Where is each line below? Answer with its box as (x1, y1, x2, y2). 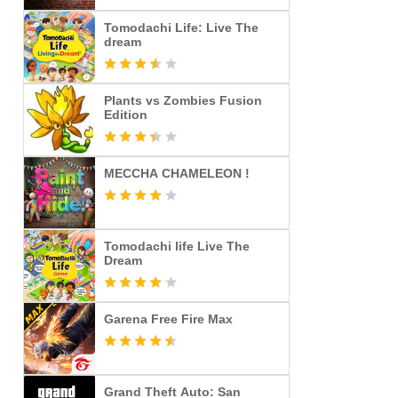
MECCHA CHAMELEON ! (104, 166, 250, 180)
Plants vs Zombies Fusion (104, 93, 262, 107)
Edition (104, 107, 147, 122)
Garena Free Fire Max (104, 312, 233, 326)
